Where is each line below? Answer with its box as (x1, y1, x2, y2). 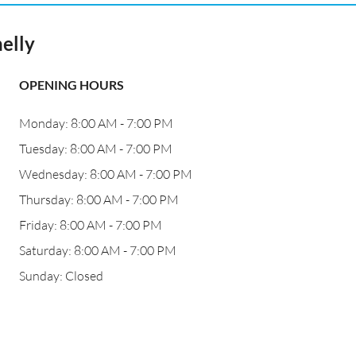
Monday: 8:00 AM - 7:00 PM (19, 115, 173, 131)
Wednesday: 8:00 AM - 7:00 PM (19, 166, 192, 182)
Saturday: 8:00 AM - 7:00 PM (19, 242, 176, 258)
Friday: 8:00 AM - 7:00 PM (19, 217, 162, 233)
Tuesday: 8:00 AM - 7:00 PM (19, 141, 172, 157)
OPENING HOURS (19, 77, 124, 92)
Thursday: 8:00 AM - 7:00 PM (19, 192, 179, 207)
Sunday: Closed (19, 268, 103, 284)
